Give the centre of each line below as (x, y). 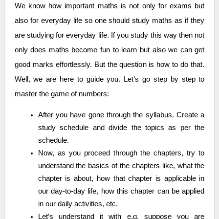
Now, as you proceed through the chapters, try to (41, 153)
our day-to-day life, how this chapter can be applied (121, 191)
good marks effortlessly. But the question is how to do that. (109, 64)
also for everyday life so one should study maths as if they (109, 20)
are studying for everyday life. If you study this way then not (109, 35)
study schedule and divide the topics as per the (121, 127)
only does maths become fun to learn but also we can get (109, 50)
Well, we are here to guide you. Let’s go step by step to (109, 79)
